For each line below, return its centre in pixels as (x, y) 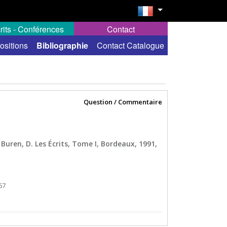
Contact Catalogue (130, 45)
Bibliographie (62, 45)
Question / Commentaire (123, 102)
